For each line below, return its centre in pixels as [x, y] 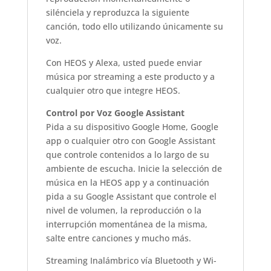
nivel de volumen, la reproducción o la [123, 210]
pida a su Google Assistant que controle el [131, 196]
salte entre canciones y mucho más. [118, 238]
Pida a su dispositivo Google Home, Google [132, 126]
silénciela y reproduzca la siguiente [117, 12]
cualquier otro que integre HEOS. [113, 90]
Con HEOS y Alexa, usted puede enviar [124, 62]
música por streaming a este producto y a [130, 76]
